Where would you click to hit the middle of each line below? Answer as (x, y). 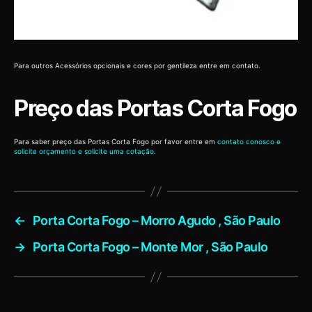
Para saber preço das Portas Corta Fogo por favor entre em (116, 142)
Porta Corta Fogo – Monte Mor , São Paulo (150, 247)
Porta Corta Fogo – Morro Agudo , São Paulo (156, 221)
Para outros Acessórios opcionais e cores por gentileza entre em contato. (137, 66)
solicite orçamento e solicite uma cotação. (85, 151)
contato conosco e (249, 142)
